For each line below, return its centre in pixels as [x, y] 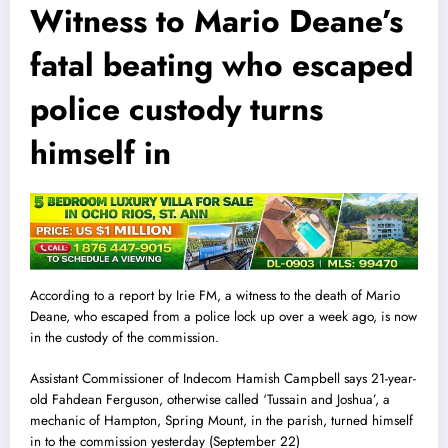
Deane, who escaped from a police [132, 317]
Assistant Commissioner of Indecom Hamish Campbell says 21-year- [223, 378]
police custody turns [176, 108]
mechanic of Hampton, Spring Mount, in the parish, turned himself [221, 420]
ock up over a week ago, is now [327, 317]
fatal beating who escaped [221, 64]
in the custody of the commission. [124, 338]
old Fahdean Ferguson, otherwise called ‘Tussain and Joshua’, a [210, 399]
